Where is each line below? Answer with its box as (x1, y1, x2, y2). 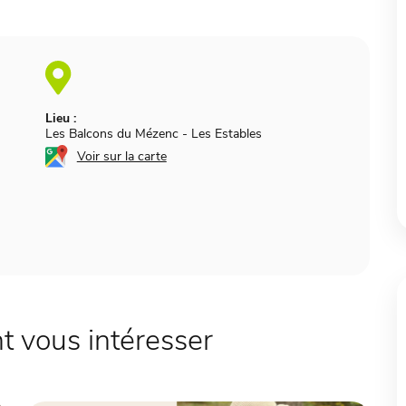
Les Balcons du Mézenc (44, 125, 182, 143)
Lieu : (44, 110, 76, 128)
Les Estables (190, 125, 262, 143)
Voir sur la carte (76, 148, 167, 166)
